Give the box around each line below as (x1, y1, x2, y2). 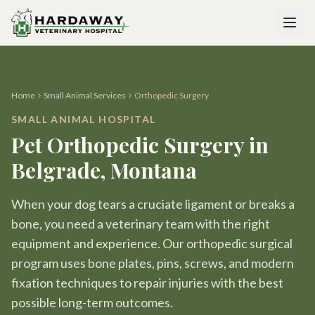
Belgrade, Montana (11, 156, 197, 184)
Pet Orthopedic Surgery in (11, 131, 269, 159)
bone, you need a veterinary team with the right (11, 216, 270, 231)
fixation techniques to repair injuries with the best (11, 275, 283, 290)
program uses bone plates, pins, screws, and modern (11, 255, 294, 271)
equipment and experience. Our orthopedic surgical (11, 236, 292, 251)
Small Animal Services (44, 90, 126, 101)
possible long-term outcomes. (11, 295, 173, 310)
